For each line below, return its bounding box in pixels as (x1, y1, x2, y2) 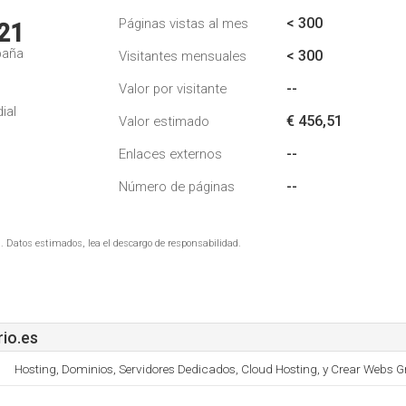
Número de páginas (119, 179, 235, 195)
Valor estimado (119, 113, 209, 130)
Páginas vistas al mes (119, 15, 248, 32)
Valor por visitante (119, 81, 227, 97)
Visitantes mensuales (119, 48, 246, 64)
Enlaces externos (119, 146, 222, 162)
